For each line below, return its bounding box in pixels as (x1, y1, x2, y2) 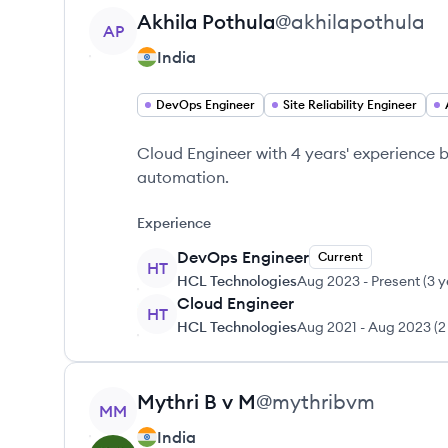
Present (371, 272, 420, 290)
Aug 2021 (297, 318, 357, 336)
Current (318, 249, 363, 264)
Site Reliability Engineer (283, 97, 417, 112)
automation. (137, 167, 229, 187)
